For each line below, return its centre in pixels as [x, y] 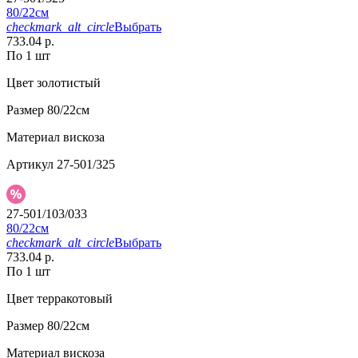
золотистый [67, 83]
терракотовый [73, 299]
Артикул [30, 165]
